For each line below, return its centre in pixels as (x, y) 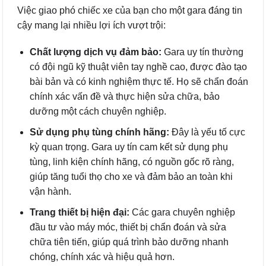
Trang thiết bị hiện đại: (79, 212)
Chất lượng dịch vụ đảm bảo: (95, 52)
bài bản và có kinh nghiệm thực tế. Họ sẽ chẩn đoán (139, 82)
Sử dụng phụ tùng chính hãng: (99, 132)
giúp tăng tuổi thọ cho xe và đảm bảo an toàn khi (131, 177)
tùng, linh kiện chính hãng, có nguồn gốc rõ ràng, (132, 162)
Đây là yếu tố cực (207, 132)
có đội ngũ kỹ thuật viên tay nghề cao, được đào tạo (138, 67)
